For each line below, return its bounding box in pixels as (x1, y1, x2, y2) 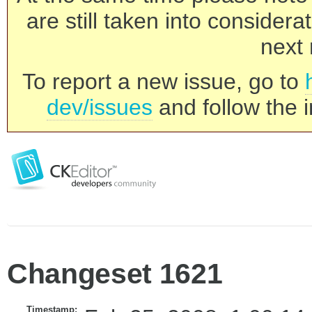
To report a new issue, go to (22, 69, 305, 94)
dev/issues (47, 95, 153, 120)
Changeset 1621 (7, 258, 223, 290)
